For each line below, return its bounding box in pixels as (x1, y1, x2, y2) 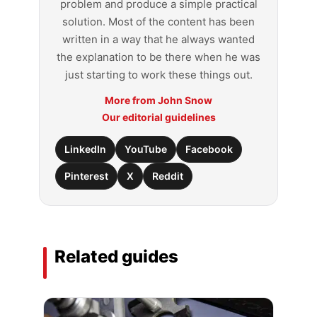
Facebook (185, 143, 233, 156)
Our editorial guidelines (101, 111, 216, 124)
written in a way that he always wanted (62, 33, 255, 47)
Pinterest (64, 170, 108, 183)
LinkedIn (64, 143, 106, 156)
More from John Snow (105, 94, 212, 107)
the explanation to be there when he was (57, 50, 260, 64)
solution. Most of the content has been (62, 15, 255, 29)
